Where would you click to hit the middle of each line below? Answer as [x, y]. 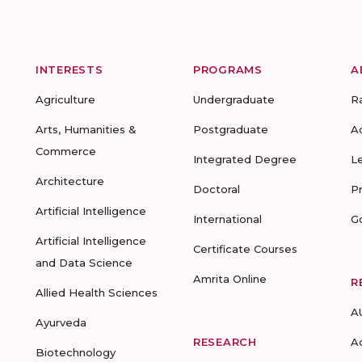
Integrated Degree [245, 159]
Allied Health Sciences [97, 293]
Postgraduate [231, 129]
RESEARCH [225, 342]
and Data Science [84, 263]
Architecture [70, 181]
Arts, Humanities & [86, 129]
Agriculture [65, 99]
